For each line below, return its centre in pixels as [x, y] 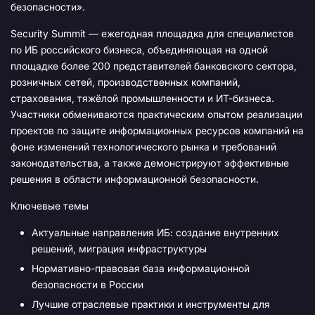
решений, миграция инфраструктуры [119, 249]
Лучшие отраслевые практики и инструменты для [151, 304]
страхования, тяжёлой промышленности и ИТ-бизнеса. [142, 98]
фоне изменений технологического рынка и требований [143, 147]
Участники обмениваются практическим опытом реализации [156, 115]
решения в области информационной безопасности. [135, 179]
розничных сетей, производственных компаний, [126, 82]
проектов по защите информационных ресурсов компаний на [157, 131]
